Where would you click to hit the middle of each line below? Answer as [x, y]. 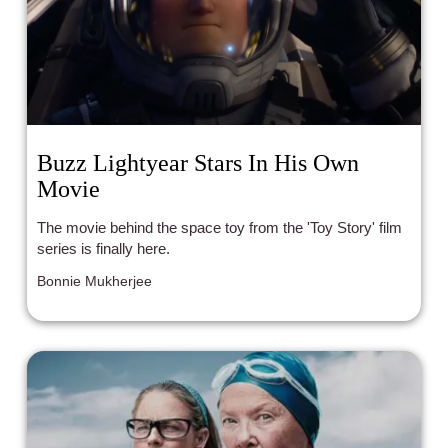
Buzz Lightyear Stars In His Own [198, 163]
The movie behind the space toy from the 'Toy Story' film [220, 227]
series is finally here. [104, 248]
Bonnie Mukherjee [95, 281]
